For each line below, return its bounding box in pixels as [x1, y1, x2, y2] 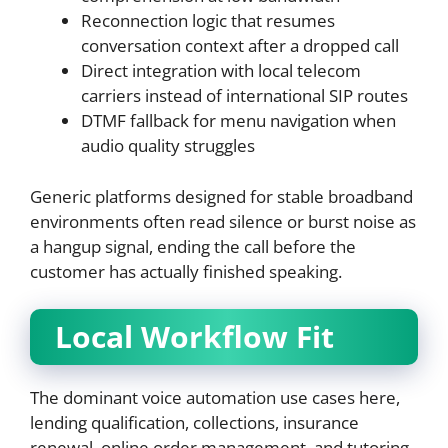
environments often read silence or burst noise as [30, 209, 416, 233]
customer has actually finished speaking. [30, 259, 342, 283]
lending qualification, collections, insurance [30, 411, 359, 435]
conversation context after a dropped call [81, 34, 399, 58]
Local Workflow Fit [55, 316, 334, 358]
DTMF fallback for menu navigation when [81, 109, 396, 133]
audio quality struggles [81, 134, 255, 158]
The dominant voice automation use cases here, [30, 386, 400, 410]
